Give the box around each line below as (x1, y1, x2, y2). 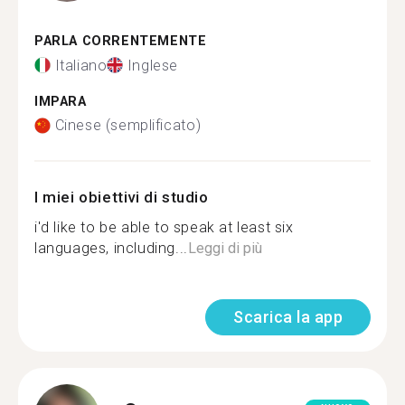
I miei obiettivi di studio (34, 188, 209, 206)
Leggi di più (187, 240, 262, 257)
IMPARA (34, 93, 87, 109)
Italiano (54, 56, 108, 74)
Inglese (127, 56, 179, 74)
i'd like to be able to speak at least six (34, 219, 294, 236)
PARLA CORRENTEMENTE (34, 33, 207, 49)
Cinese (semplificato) (54, 117, 202, 134)
